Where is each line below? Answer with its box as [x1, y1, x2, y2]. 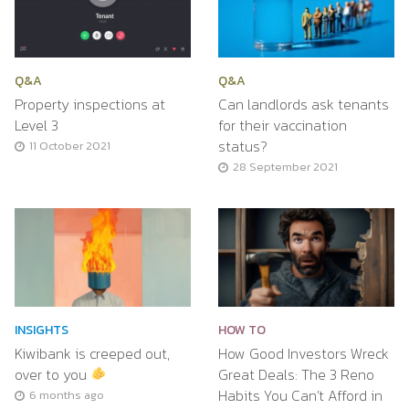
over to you [14, 362, 90, 385]
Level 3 [14, 113, 58, 136]
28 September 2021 [232, 157, 338, 175]
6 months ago [28, 385, 104, 404]
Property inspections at [14, 92, 165, 115]
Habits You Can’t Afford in [217, 383, 383, 406]
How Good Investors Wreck [217, 341, 389, 364]
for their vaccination [217, 113, 347, 136]
